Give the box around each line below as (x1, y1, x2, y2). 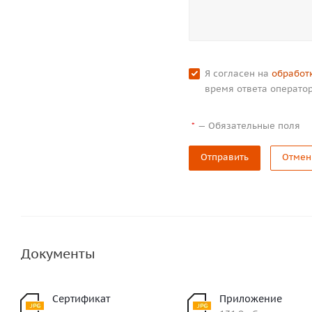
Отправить (201, 151, 249, 163)
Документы (21, 245, 95, 262)
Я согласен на (205, 68, 272, 79)
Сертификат (52, 292, 110, 305)
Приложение (219, 292, 283, 305)
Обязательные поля (208, 120, 301, 132)
